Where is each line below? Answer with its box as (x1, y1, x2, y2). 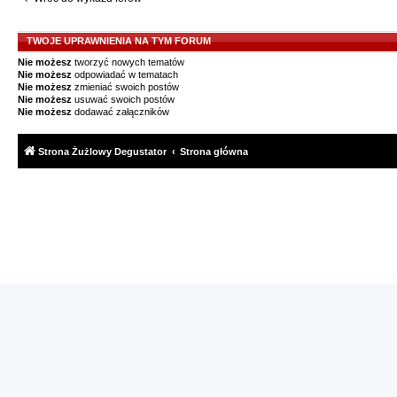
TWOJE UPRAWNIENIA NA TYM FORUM (27, 35, 211, 46)
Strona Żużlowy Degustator (38, 145, 167, 157)
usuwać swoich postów (72, 94, 175, 105)
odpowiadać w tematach (72, 69, 178, 80)
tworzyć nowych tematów (72, 57, 184, 67)
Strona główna (180, 145, 248, 157)
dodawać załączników (72, 106, 169, 117)
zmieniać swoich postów (72, 82, 179, 92)
